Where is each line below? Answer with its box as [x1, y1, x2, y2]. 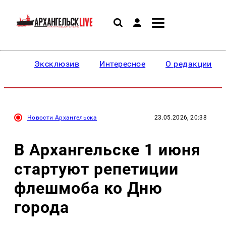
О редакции [165, 59, 212, 69]
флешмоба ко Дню [14, 178, 163, 198]
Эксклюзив [34, 59, 80, 69]
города [14, 197, 69, 217]
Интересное [99, 59, 146, 69]
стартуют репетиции [14, 159, 179, 179]
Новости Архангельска [27, 114, 97, 121]
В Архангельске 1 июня [14, 140, 201, 159]
